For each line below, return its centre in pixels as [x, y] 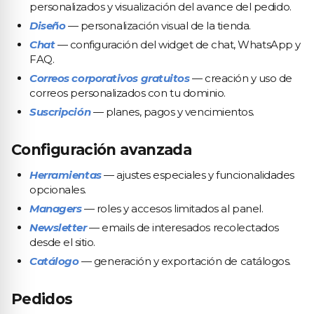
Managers [56, 209]
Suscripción [60, 112]
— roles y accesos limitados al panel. [172, 209]
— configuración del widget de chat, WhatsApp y [178, 45]
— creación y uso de [241, 78]
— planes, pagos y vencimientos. [172, 112]
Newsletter [58, 227]
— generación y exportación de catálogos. [185, 261]
